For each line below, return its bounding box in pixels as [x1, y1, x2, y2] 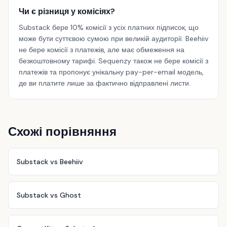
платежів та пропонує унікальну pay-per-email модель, [19, 67, 204, 77]
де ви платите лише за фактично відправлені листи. [19, 79, 191, 88]
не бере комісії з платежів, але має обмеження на [19, 45, 184, 54]
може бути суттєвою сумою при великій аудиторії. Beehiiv [19, 34, 208, 43]
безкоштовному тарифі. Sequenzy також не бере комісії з [19, 56, 208, 65]
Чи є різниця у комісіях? [19, 6, 115, 17]
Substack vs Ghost [17, 191, 81, 200]
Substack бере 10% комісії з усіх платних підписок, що [19, 23, 199, 32]
